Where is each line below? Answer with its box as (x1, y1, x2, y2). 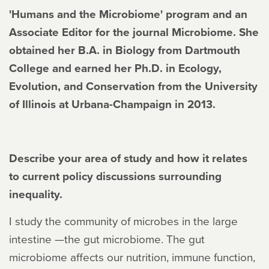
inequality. (9, 186, 62, 203)
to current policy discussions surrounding (9, 168, 222, 185)
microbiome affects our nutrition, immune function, (9, 249, 255, 265)
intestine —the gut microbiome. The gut (9, 231, 205, 247)
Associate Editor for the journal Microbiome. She (9, 23, 259, 41)
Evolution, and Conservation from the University (9, 77, 258, 95)
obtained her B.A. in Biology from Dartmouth (9, 41, 240, 59)
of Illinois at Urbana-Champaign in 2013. (9, 95, 216, 113)
